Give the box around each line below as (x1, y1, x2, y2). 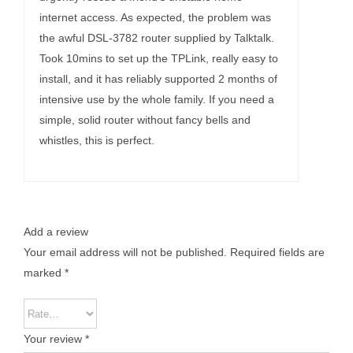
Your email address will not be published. (23, 246, 227, 259)
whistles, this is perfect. (39, 133, 155, 147)
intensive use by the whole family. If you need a (39, 92, 275, 106)
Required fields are (229, 246, 325, 259)
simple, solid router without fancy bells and (39, 113, 251, 126)
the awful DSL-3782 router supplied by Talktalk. (39, 31, 275, 44)
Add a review (23, 225, 88, 239)
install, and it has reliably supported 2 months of (39, 72, 278, 85)
